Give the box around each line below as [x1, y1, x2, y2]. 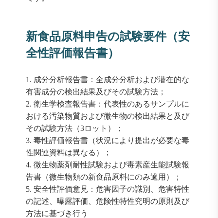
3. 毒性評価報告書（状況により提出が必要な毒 [25, 136, 189, 145]
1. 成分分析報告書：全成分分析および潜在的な [25, 75, 189, 84]
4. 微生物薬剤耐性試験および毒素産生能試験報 [25, 161, 189, 169]
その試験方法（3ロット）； [25, 124, 123, 132]
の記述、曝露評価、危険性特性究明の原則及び [25, 197, 189, 205]
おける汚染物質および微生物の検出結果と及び [25, 112, 189, 120]
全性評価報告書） [25, 47, 119, 59]
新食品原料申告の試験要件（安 [25, 30, 190, 43]
